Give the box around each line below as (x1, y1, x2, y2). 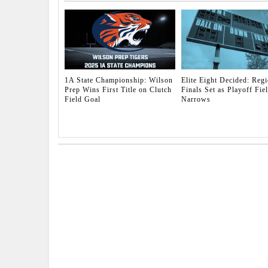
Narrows (181, 95, 211, 104)
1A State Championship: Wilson (65, 76, 173, 85)
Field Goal (65, 95, 100, 104)
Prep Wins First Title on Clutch (65, 86, 172, 95)
